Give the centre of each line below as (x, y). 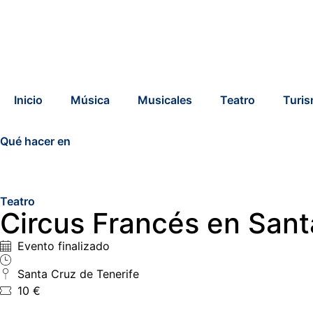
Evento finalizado (64, 246)
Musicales (165, 100)
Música (90, 100)
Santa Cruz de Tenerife (78, 274)
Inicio (28, 100)
